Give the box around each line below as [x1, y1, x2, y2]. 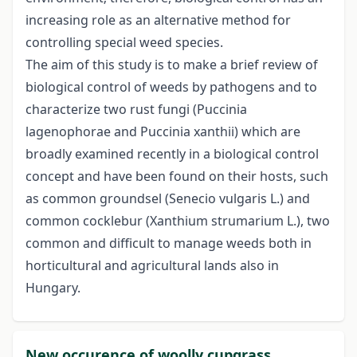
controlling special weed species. [25, 33, 223, 52]
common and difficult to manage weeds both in [25, 234, 312, 253]
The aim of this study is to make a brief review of [25, 56, 318, 74]
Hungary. [25, 279, 80, 297]
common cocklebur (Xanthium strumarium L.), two [25, 212, 330, 230]
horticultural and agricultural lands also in [25, 257, 279, 275]
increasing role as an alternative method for [25, 11, 291, 29]
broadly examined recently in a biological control [25, 145, 319, 163]
